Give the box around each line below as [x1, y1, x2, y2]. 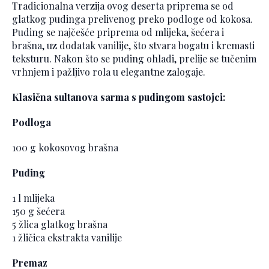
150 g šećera [12, 205, 65, 218]
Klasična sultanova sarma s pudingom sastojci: [12, 91, 225, 104]
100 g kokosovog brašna [12, 141, 118, 154]
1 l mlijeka [12, 192, 55, 205]
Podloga [12, 116, 51, 129]
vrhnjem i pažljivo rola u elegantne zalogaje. [12, 65, 205, 79]
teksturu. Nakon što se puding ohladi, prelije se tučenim [12, 52, 256, 65]
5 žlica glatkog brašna [12, 218, 107, 231]
